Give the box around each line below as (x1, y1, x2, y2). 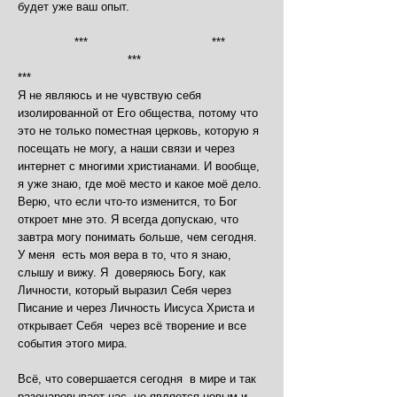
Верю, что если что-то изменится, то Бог (18, 195, 237, 208)
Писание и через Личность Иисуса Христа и (18, 301, 254, 315)
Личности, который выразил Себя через (18, 284, 231, 297)
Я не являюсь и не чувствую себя (18, 89, 201, 102)
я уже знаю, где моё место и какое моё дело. (18, 177, 261, 191)
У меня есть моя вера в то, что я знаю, (18, 248, 231, 261)
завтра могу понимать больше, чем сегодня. (18, 230, 257, 244)
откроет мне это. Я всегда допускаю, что (18, 213, 238, 226)
